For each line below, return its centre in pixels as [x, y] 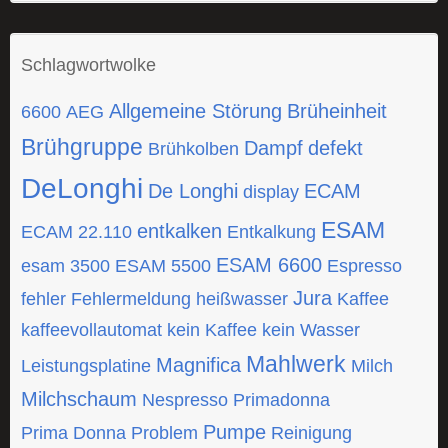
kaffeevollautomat [91, 330]
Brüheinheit [337, 111]
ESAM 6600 [269, 265]
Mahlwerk [296, 364]
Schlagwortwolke [88, 65]
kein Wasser [311, 330]
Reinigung [311, 433]
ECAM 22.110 [76, 232]
